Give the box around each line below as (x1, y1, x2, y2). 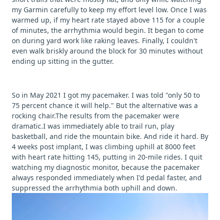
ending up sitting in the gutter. (12, 56, 114, 66)
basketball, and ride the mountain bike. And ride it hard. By (12, 131, 208, 141)
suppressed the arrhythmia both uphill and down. (12, 183, 177, 192)
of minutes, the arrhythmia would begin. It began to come (12, 25, 204, 35)
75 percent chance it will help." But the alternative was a (12, 100, 198, 110)
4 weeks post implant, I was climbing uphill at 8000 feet (12, 141, 195, 151)
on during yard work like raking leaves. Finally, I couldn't (12, 35, 197, 45)
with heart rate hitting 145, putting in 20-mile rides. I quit (12, 152, 202, 162)
